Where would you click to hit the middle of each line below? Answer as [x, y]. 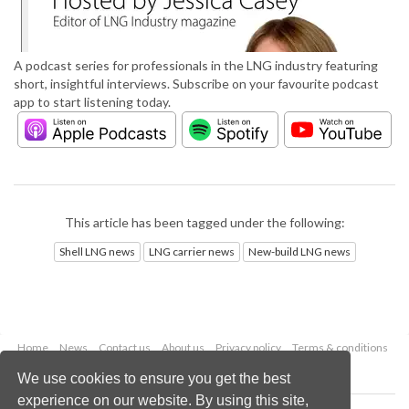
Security [156, 367]
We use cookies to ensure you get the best [154, 378]
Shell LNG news [97, 251]
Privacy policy [248, 347]
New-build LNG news [299, 251]
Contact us [124, 347]
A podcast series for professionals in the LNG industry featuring [196, 66]
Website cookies [228, 367]
